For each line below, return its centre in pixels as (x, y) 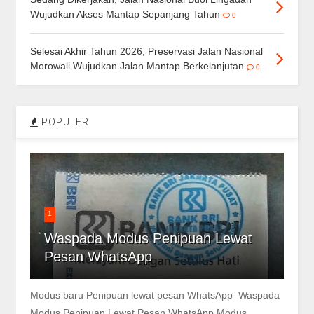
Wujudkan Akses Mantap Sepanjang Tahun (125, 14)
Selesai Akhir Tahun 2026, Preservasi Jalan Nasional (146, 51)
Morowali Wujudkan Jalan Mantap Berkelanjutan (138, 66)
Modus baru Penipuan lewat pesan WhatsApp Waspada (155, 295)
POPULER (63, 122)
